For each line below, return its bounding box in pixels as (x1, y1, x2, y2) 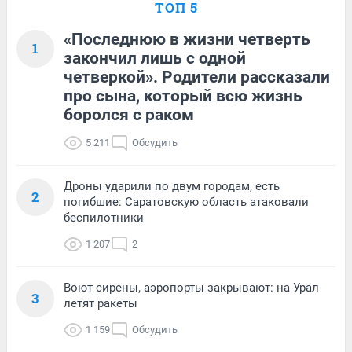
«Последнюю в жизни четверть (64, 30, 310, 49)
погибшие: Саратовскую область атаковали (64, 195, 309, 210)
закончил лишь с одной (64, 49, 246, 68)
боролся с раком (64, 105, 194, 125)
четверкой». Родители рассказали (64, 68, 330, 87)
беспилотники (64, 211, 144, 225)
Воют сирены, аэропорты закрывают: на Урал (64, 280, 319, 295)
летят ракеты (64, 296, 137, 311)
